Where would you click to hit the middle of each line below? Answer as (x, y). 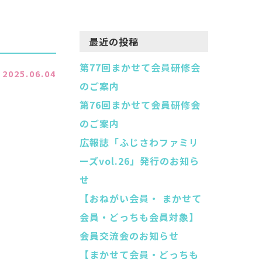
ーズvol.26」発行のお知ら (139, 161)
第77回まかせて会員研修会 (140, 67)
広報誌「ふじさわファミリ (139, 142)
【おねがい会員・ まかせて (141, 198)
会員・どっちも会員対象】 (139, 217)
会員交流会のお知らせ (129, 236)
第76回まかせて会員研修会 (140, 105)
